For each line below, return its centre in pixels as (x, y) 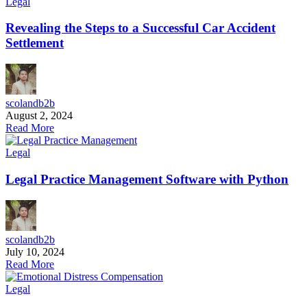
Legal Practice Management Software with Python (147, 179)
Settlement (35, 43)
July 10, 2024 (35, 251)
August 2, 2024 (39, 116)
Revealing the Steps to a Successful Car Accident (140, 28)
